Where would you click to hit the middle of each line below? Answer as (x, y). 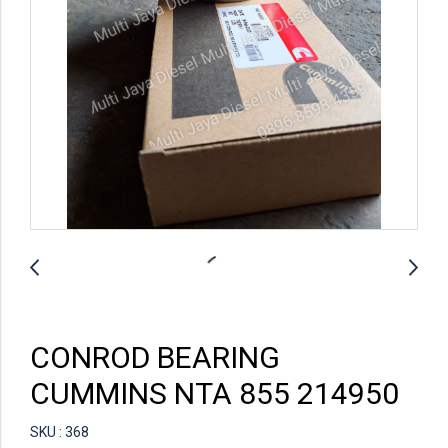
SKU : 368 (59, 432)
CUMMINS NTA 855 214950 (214, 393)
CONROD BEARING (155, 357)
